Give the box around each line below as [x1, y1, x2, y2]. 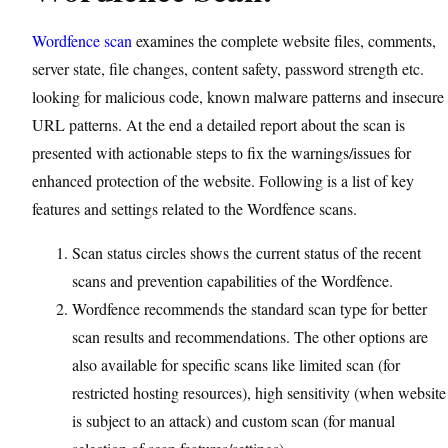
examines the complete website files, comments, [132, 30, 436, 51]
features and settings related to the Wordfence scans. [32, 198, 357, 219]
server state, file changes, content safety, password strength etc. [32, 58, 424, 79]
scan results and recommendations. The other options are [72, 326, 428, 347]
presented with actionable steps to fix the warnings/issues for [32, 142, 411, 163]
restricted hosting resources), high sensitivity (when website [72, 382, 446, 403]
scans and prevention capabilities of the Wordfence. [72, 270, 393, 291]
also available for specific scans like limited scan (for [72, 354, 400, 375]
